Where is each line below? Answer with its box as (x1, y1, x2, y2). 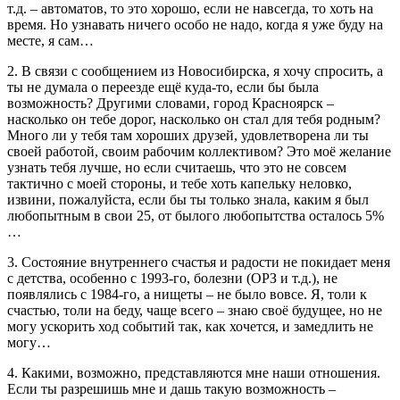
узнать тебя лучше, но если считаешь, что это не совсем (7, 159, 346, 175)
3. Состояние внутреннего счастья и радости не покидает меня (7, 254, 390, 270)
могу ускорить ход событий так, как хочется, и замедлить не (7, 318, 373, 334)
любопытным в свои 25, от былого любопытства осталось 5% (7, 207, 384, 223)
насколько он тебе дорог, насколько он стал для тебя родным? (7, 111, 380, 127)
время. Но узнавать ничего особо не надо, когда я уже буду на (7, 16, 383, 32)
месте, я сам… (7, 32, 94, 48)
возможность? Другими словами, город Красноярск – (7, 95, 334, 111)
